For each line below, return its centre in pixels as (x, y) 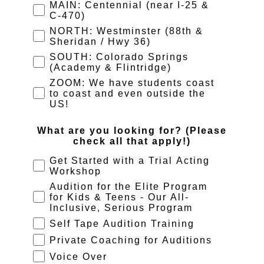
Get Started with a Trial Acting (130, 160)
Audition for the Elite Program (128, 186)
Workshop (75, 171)
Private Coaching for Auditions (131, 240)
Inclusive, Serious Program (121, 207)
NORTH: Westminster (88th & (126, 31)
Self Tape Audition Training (122, 223)
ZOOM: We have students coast (132, 82)
